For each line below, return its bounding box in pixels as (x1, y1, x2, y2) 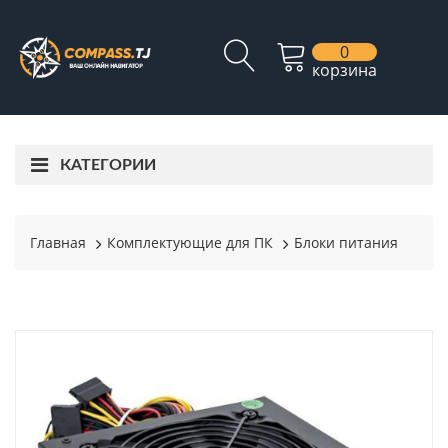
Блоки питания (294, 233, 398, 252)
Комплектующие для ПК (107, 233, 273, 252)
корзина (312, 59, 377, 81)
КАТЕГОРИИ (60, 157, 156, 173)
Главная (30, 233, 86, 252)
